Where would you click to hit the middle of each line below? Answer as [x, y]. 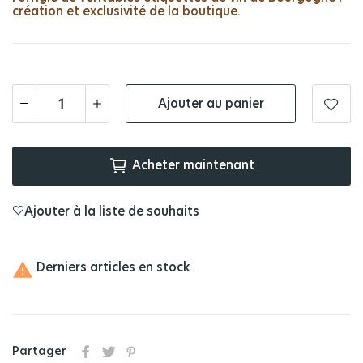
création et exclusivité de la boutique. [126, 12]
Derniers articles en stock [112, 268]
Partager [39, 352]
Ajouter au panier [211, 104]
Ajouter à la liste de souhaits [112, 212]
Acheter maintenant [193, 166]
